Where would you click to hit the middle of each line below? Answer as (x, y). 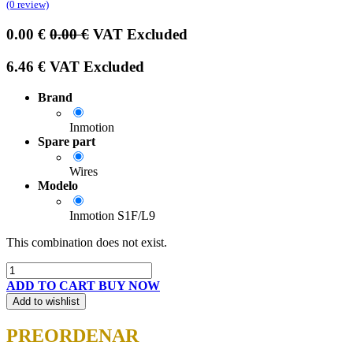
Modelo (58, 185)
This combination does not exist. (87, 242)
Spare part (67, 141)
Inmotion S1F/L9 (112, 215)
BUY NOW (129, 285)
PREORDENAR (72, 335)
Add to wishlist (46, 301)
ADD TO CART (51, 285)
